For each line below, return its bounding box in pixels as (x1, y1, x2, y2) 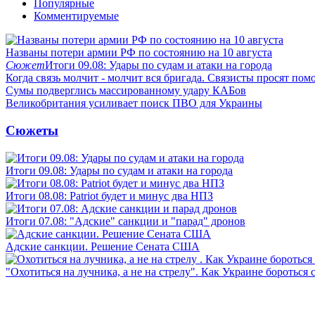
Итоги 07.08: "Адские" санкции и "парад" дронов (6, 214, 245, 227)
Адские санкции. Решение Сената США (6, 240, 200, 252)
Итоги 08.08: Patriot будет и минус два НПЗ (6, 189, 213, 202)
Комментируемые (34, 10, 119, 22)
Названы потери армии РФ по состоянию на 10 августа (6, 46, 272, 59)
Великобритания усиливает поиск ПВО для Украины (6, 97, 262, 110)
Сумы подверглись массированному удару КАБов (6, 84, 246, 97)
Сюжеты (6, 122, 58, 138)
